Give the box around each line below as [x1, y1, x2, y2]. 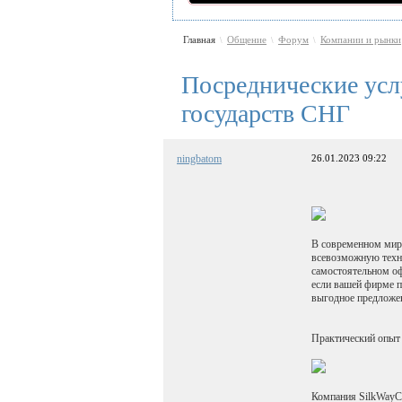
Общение [227, 34, 267, 45]
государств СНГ [181, 99, 350, 127]
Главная [183, 34, 215, 45]
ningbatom [177, 152, 222, 165]
